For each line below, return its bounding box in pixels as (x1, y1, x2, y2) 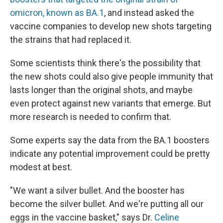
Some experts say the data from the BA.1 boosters (10, 135, 210, 145)
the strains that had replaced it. (10, 34, 131, 45)
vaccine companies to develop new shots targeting (10, 21, 212, 31)
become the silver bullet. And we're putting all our (10, 199, 204, 209)
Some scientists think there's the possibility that (10, 58, 201, 68)
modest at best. (10, 162, 72, 172)
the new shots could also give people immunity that (10, 71, 213, 82)
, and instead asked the (104, 7, 194, 18)
